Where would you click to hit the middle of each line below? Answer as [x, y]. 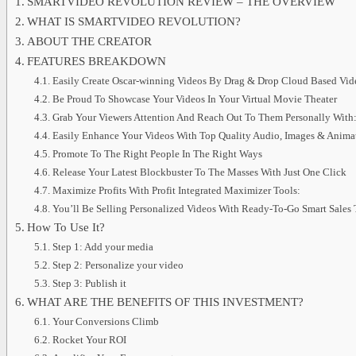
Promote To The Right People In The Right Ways [157, 154]
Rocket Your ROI [89, 340]
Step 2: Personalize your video [118, 265]
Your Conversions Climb [105, 322]
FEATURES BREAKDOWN [96, 62]
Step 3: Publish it [89, 284]
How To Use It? [66, 228]
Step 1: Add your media [103, 247]
